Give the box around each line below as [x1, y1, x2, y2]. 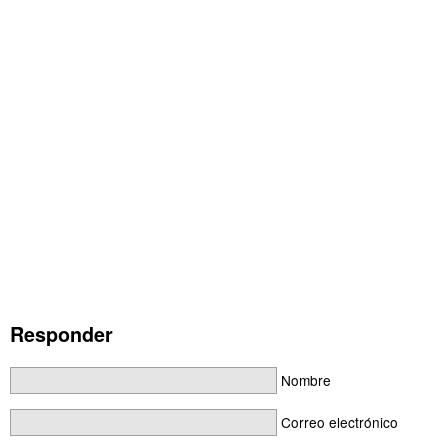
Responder [10, 319, 113, 348]
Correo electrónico [280, 412, 398, 433]
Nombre [280, 370, 331, 391]
